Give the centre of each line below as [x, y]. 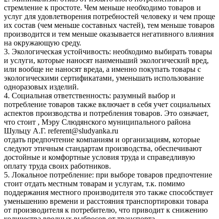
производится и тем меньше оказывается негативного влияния [109, 34]
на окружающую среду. [43, 43]
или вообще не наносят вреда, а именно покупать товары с [102, 69]
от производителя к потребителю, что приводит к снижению [106, 210]
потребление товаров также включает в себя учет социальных [107, 104]
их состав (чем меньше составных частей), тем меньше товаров [109, 25]
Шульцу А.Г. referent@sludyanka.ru [61, 131]
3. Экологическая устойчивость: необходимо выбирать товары [108, 51]
